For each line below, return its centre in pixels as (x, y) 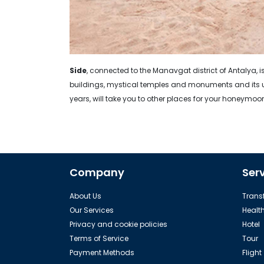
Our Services (92, 210)
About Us (85, 196)
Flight (252, 253)
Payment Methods (102, 253)
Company (97, 173)
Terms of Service (99, 239)
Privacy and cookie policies (118, 225)
